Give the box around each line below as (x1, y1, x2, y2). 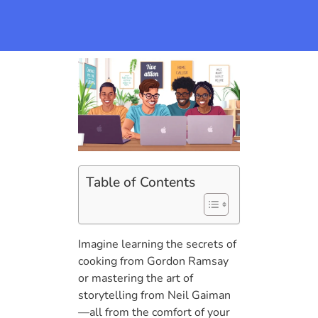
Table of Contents (86, 172, 195, 192)
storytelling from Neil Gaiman (78, 287, 231, 303)
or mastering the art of (78, 270, 193, 286)
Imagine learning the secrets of (78, 236, 236, 252)
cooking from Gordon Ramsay (78, 253, 229, 269)
